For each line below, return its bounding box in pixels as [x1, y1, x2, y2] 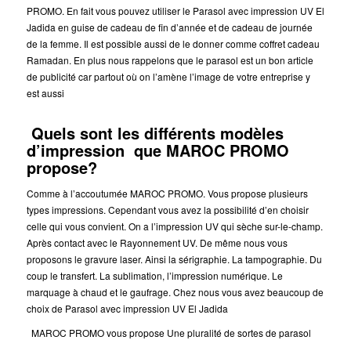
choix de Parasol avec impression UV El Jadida [26, 301, 228, 315]
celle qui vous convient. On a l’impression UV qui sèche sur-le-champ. [26, 219, 323, 233]
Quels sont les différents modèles [31, 121, 284, 145]
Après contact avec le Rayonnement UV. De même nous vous [26, 235, 288, 249]
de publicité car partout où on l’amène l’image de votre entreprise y [26, 70, 310, 84]
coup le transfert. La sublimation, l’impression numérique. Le [26, 268, 283, 282]
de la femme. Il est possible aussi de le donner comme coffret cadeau [26, 37, 320, 51]
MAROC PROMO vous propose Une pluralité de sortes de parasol [26, 325, 313, 339]
